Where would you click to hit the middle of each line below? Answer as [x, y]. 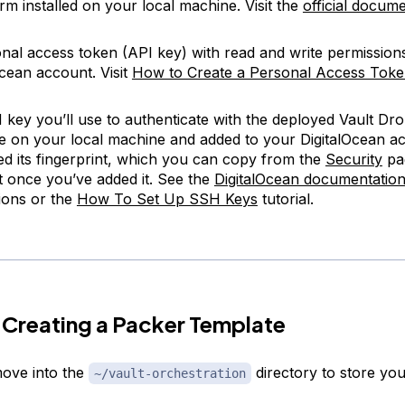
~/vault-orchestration [170, 373]
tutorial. [285, 198]
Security [353, 159]
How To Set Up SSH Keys [167, 198]
